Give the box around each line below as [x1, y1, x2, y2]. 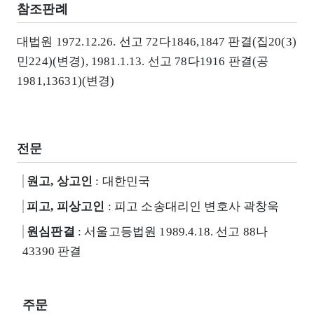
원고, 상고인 [27, 174, 93, 188]
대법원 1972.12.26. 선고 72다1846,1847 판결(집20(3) [17, 35, 296, 49]
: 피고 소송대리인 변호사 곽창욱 [104, 199, 280, 213]
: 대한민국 [93, 174, 151, 188]
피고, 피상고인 [27, 199, 105, 213]
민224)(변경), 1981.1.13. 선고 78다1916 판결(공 [17, 55, 269, 69]
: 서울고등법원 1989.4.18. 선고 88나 [74, 224, 268, 238]
